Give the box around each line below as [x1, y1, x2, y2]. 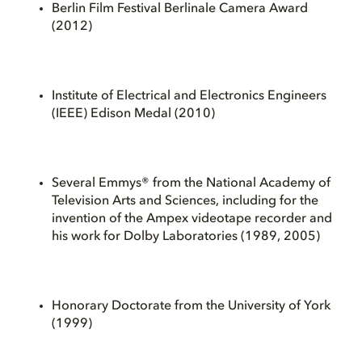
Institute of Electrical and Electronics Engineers [52, 89, 326, 103]
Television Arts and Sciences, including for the [52, 194, 318, 208]
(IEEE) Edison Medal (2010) [52, 107, 215, 120]
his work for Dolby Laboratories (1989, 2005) [52, 229, 320, 243]
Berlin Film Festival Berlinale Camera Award [52, 2, 308, 15]
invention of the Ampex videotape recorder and [52, 212, 332, 225]
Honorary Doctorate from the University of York [52, 299, 330, 313]
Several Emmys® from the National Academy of [52, 176, 330, 190]
